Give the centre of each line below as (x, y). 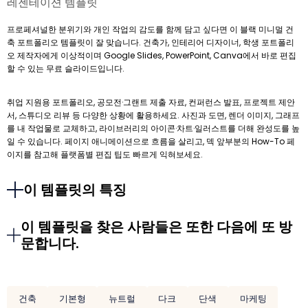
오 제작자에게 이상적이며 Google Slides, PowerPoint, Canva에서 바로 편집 (152, 56)
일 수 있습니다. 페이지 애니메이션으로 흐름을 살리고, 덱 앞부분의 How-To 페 (151, 142)
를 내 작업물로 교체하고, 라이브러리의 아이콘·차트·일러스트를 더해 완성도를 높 (153, 129)
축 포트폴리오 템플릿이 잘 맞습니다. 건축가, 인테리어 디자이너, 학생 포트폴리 (151, 43)
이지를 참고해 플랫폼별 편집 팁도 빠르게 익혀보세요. (105, 155)
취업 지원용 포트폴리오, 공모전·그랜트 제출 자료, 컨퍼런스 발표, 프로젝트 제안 (151, 102)
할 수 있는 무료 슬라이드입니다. (66, 69)
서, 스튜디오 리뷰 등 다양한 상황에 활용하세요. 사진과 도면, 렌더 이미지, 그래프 (153, 115)
